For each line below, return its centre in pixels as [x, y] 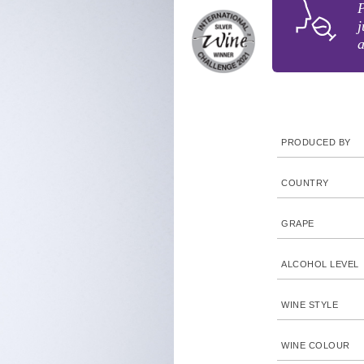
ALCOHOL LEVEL [320, 264]
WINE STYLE [310, 305]
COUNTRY [305, 183]
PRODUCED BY [316, 142]
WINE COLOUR [316, 345]
